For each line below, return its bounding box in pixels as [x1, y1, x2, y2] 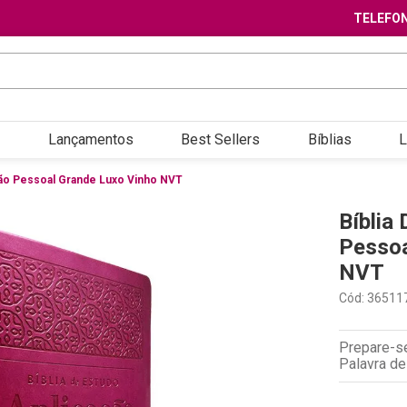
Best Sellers [181, 130, 260, 148]
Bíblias [307, 130, 352, 148]
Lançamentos [47, 130, 134, 148]
